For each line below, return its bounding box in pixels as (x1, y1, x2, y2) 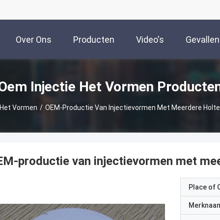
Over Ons (16, 34, 52, 45)
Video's (136, 34, 164, 45)
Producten (73, 34, 114, 45)
